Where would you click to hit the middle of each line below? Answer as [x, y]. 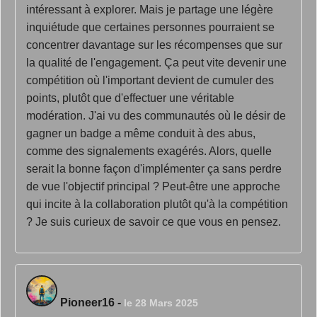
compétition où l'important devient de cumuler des [150, 80]
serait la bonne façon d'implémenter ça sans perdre [154, 169]
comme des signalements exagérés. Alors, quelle [149, 151]
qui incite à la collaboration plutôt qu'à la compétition [157, 204]
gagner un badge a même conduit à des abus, [141, 133]
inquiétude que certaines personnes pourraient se [150, 27]
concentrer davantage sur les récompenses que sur [154, 45]
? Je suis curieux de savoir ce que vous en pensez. [154, 222]
